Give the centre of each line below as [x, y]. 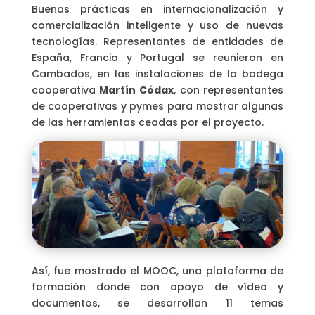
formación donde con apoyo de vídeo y [157, 287]
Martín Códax [137, 90]
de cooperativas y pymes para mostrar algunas [157, 106]
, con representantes [229, 90]
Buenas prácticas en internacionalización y [157, 9]
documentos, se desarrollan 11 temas [157, 303]
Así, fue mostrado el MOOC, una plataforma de [157, 271]
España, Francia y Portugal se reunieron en [157, 57]
